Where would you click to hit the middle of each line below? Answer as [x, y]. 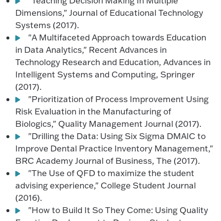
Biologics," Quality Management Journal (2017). [109, 124]
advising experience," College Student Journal [106, 185]
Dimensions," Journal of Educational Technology [110, 13]
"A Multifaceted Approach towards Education [117, 37]
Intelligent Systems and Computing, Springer [105, 74]
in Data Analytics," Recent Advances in [91, 50]
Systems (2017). [47, 25]
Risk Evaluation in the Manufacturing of [93, 111]
